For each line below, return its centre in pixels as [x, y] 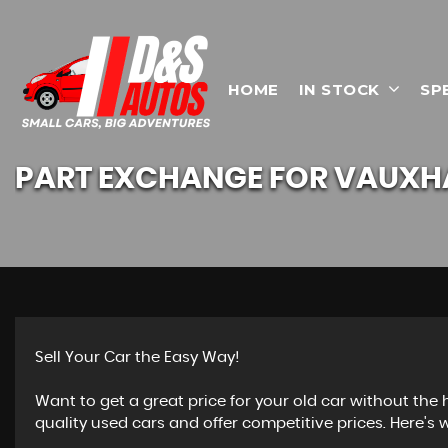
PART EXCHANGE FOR [174, 179]
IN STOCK [339, 89]
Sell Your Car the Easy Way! [137, 358]
